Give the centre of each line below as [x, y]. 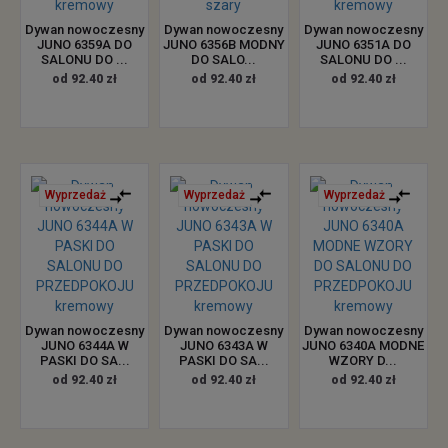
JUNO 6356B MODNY [223, 44]
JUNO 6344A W [84, 345]
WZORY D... [363, 360]
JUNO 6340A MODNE [363, 345]
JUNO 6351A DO [363, 44]
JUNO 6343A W [223, 345]
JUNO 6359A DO [85, 44]
